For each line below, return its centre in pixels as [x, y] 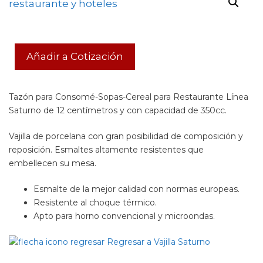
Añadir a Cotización [75, 56]
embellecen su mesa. [53, 163]
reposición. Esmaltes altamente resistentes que [106, 150]
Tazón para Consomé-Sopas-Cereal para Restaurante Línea [129, 97]
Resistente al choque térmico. [95, 203]
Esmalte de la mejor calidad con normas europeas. [136, 189]
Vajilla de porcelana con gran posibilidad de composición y [126, 136]
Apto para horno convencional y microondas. [124, 216]
